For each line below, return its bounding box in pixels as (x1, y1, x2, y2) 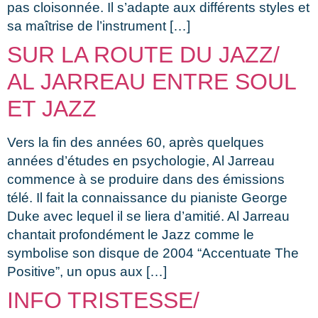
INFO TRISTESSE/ (7, 287, 199, 313)
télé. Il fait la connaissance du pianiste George (7, 190, 287, 205)
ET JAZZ (7, 95, 97, 121)
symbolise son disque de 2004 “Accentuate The (7, 245, 299, 261)
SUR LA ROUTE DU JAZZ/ (7, 41, 280, 67)
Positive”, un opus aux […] (7, 263, 167, 279)
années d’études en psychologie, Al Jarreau (7, 153, 275, 168)
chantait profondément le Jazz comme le (7, 226, 254, 242)
